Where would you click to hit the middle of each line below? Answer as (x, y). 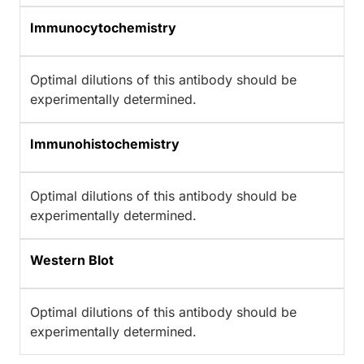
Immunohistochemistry (105, 143)
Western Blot (72, 260)
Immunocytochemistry (103, 27)
